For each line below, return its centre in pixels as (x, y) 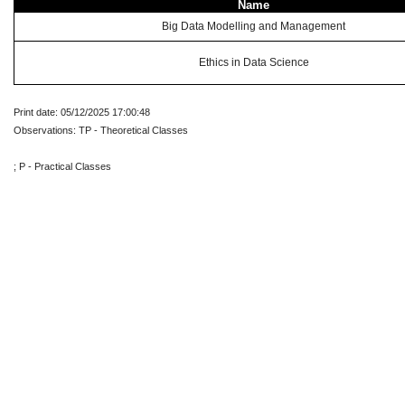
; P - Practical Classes (62, 166)
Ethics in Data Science (254, 62)
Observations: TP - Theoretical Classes (101, 130)
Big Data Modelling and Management (254, 26)
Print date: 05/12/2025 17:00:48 (82, 112)
